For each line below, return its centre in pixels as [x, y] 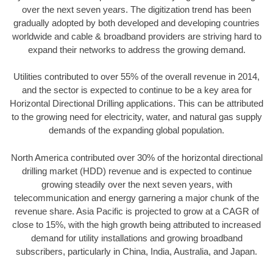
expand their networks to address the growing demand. [136, 49]
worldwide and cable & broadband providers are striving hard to [136, 36]
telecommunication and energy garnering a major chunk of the [136, 197]
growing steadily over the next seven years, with [136, 184]
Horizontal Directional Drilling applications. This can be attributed [136, 104]
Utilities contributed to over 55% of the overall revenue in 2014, [136, 77]
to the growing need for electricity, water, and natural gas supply [136, 117]
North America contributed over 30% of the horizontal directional [136, 157]
